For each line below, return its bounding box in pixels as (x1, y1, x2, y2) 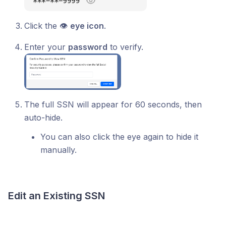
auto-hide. (24, 112, 63, 123)
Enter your (24, 42, 68, 52)
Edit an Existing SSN (8, 189, 105, 202)
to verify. (107, 42, 143, 52)
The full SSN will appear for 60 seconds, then (24, 99, 202, 109)
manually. (40, 144, 77, 155)
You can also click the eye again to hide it (40, 131, 198, 142)
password (68, 42, 107, 52)
